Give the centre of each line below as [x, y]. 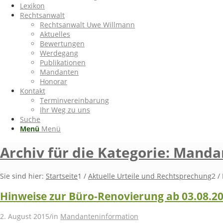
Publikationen [63, 62]
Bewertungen [62, 44]
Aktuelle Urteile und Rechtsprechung [150, 176]
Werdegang [59, 53]
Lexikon [32, 6]
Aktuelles [55, 34]
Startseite [62, 176]
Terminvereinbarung [74, 100]
